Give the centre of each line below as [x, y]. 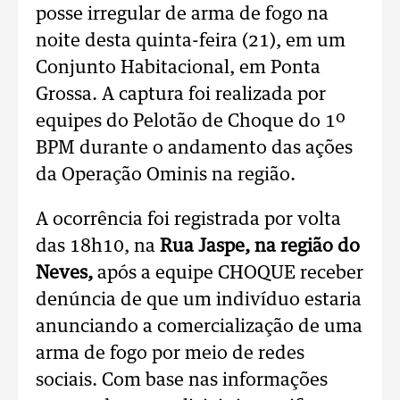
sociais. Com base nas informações [182, 380]
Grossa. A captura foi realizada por [181, 95]
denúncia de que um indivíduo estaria [199, 300]
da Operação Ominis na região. [166, 175]
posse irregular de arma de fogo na [182, 14]
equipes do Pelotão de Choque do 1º [191, 121]
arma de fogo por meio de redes [170, 354]
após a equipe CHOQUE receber [228, 273]
